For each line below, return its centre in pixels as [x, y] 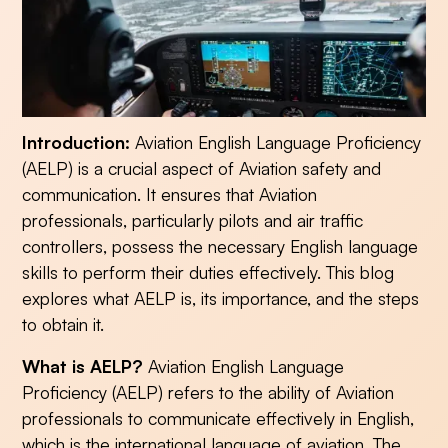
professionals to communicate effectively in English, [218, 417]
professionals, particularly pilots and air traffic [193, 219]
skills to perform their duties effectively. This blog [208, 271]
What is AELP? [83, 365]
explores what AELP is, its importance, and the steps [221, 297]
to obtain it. [63, 323]
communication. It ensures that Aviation [170, 193]
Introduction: [76, 141]
